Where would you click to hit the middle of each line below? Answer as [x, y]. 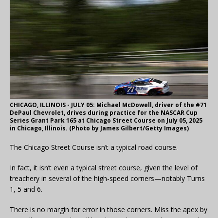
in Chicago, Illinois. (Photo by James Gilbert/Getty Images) [99, 128]
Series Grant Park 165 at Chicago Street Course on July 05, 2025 [106, 120]
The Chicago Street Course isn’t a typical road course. [94, 147]
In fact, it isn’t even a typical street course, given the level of [104, 167]
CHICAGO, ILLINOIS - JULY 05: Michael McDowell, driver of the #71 [108, 105]
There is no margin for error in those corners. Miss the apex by [109, 209]
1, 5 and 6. [26, 189]
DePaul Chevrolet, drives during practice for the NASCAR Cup [104, 112]
